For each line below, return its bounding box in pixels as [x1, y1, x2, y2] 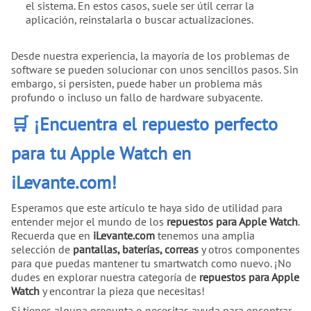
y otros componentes [199, 242, 300, 256]
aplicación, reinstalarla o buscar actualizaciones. [25, 12, 253, 26]
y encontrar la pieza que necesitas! [40, 283, 205, 298]
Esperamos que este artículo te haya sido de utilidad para [11, 200, 283, 215]
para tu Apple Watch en [11, 141, 191, 165]
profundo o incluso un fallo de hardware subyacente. [11, 90, 262, 104]
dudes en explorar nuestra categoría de [11, 269, 199, 284]
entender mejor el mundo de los [11, 214, 167, 228]
